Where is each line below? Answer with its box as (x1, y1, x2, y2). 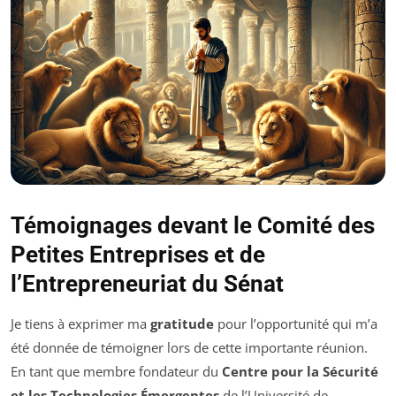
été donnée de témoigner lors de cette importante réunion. (11, 339, 368, 357)
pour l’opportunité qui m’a (214, 315, 377, 333)
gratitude (150, 315, 214, 333)
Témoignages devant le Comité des (11, 212, 375, 240)
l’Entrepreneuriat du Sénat (11, 270, 284, 298)
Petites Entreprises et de (11, 241, 265, 269)
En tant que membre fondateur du (11, 362, 222, 381)
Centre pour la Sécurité (222, 362, 378, 381)
